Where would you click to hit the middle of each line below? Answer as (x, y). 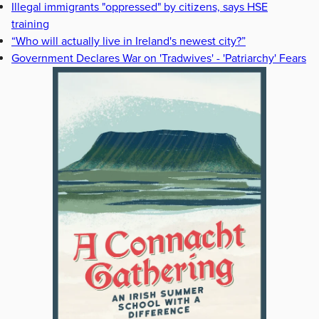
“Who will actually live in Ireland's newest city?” (129, 41)
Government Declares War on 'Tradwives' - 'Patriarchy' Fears (159, 58)
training (30, 24)
